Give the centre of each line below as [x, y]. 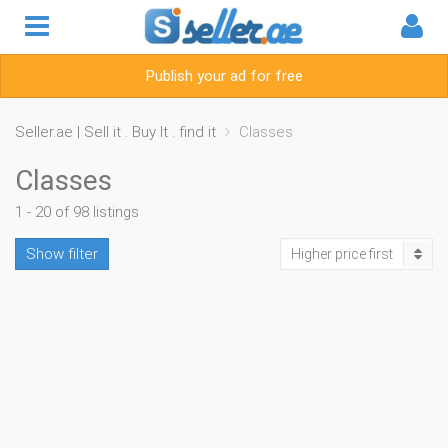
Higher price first [342, 254]
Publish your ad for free [224, 76]
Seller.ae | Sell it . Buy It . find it [115, 132]
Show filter [62, 254]
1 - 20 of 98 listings [77, 212]
